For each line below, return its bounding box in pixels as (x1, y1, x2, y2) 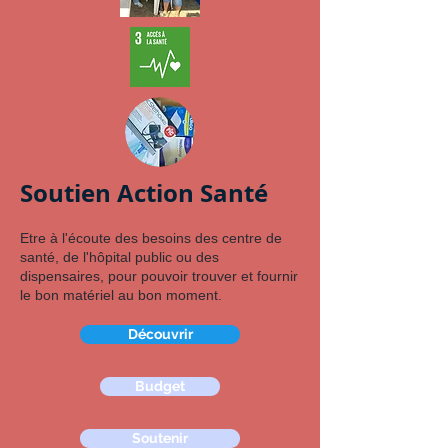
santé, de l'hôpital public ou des (20, 249, 219, 265)
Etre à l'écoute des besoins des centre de (20, 230, 282, 246)
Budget (135, 378, 185, 394)
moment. (166, 287, 222, 303)
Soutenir (132, 430, 188, 446)
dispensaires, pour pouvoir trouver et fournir (20, 268, 298, 284)
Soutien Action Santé (20, 176, 268, 210)
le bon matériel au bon (20, 287, 166, 303)
